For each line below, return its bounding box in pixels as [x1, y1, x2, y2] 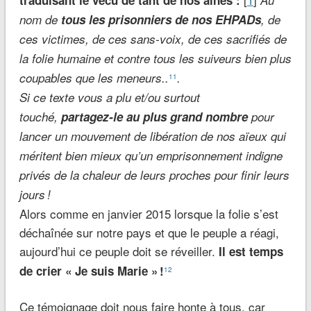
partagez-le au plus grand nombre [60, 108, 248, 126]
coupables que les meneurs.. [19, 69, 169, 87]
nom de [19, 11, 61, 28]
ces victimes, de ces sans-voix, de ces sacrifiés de [19, 31, 287, 48]
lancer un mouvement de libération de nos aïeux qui [19, 128, 286, 145]
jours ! [19, 186, 51, 203]
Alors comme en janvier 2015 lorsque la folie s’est [19, 205, 278, 223]
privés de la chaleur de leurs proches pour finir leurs [19, 167, 289, 184]
